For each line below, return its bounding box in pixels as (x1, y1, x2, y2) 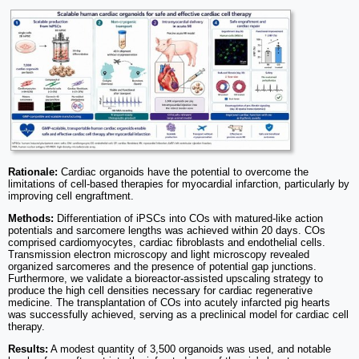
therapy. (8, 321, 45, 333)
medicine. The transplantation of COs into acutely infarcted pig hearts (8, 296, 330, 309)
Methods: (8, 212, 54, 225)
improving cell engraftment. (8, 190, 134, 203)
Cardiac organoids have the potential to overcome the (58, 166, 309, 179)
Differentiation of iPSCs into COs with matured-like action (54, 212, 323, 225)
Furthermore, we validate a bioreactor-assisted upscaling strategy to (8, 272, 323, 285)
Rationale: (8, 166, 58, 179)
